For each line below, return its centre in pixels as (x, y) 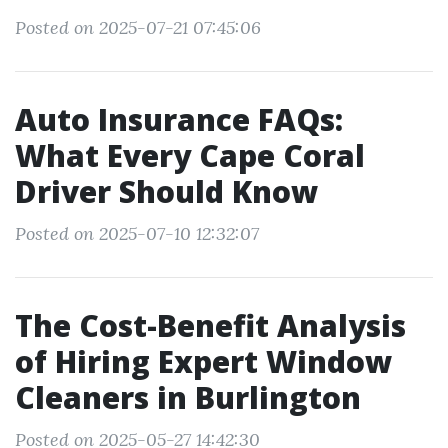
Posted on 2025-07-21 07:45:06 (138, 27)
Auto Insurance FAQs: (179, 119)
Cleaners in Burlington (188, 397)
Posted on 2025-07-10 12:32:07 (137, 233)
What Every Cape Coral (190, 155)
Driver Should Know (166, 191)
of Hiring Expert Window (203, 361)
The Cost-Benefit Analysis (210, 325)
